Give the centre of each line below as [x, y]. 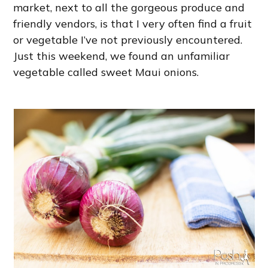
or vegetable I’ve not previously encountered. [128, 40]
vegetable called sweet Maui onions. [106, 72]
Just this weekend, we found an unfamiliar [122, 56]
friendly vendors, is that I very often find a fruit [133, 24]
